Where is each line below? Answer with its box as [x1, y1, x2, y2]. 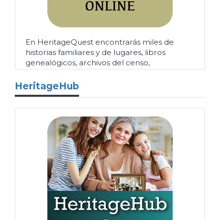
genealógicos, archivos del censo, [26, 58, 150, 68]
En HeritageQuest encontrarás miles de [26, 37, 174, 47]
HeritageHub [15, 80, 79, 92]
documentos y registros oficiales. [26, 68, 150, 78]
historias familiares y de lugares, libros [26, 48, 165, 57]
